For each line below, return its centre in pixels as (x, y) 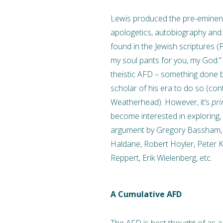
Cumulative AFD (149, 194)
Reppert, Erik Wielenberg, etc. (161, 158)
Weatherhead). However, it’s (161, 102)
